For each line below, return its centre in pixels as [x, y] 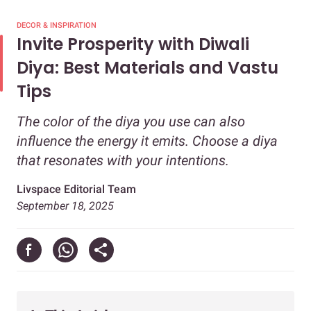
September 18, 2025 [65, 206]
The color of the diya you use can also [131, 122]
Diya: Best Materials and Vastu [148, 68]
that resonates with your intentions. [123, 161]
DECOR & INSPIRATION [57, 26]
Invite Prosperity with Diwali [133, 44]
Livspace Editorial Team [76, 190]
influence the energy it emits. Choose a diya [147, 141]
